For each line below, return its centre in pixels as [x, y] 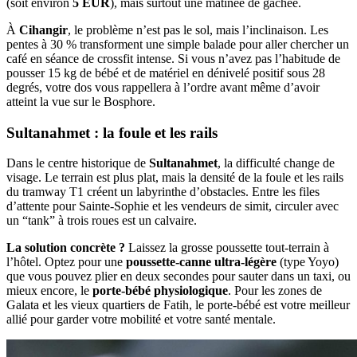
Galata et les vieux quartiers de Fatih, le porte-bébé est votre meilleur [178, 305]
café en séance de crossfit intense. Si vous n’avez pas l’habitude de [173, 58]
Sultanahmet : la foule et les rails [112, 132]
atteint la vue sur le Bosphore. [81, 101]
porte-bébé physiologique [160, 291]
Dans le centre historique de [78, 163]
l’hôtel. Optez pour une [66, 262]
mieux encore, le [49, 291]
